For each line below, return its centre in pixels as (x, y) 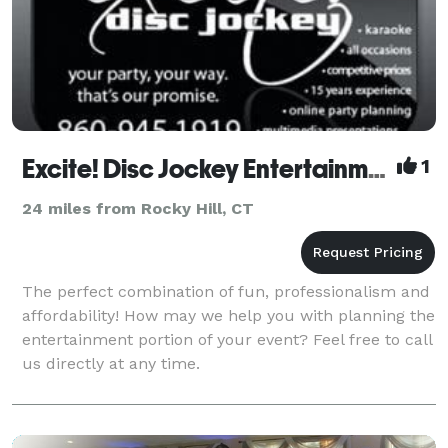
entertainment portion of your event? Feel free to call (227, 339)
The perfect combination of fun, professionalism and (226, 291)
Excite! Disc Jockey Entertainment (377, 168)
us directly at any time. (111, 363)
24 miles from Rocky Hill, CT (138, 208)
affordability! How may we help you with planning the (228, 315)
